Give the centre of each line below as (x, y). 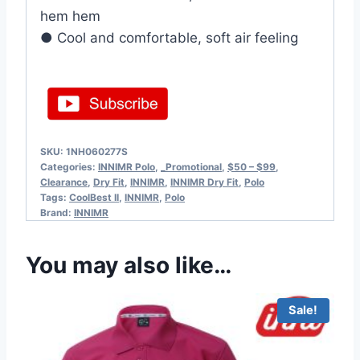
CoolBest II (94, 197)
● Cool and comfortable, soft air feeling (169, 38)
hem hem (70, 16)
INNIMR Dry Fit (205, 182)
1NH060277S (97, 151)
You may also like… (129, 265)
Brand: (57, 212)
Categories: (69, 166)
